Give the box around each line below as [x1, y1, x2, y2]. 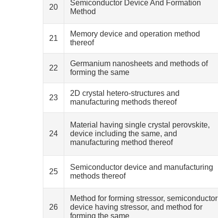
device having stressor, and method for [70, 203, 202, 211]
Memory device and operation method [70, 30, 200, 38]
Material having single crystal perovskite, [70, 121, 210, 129]
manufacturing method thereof [70, 138, 173, 146]
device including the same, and [70, 129, 177, 138]
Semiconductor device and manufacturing [70, 163, 213, 171]
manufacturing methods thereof [70, 98, 177, 106]
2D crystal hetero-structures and [70, 89, 180, 97]
